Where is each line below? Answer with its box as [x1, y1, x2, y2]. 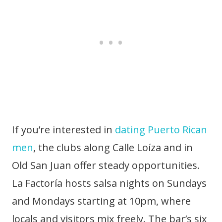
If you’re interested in [12, 123, 115, 136]
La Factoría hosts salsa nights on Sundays [12, 176, 207, 190]
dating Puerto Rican [115, 123, 207, 136]
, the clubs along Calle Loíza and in [33, 141, 193, 154]
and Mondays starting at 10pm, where [12, 194, 191, 208]
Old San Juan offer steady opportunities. [12, 159, 200, 172]
